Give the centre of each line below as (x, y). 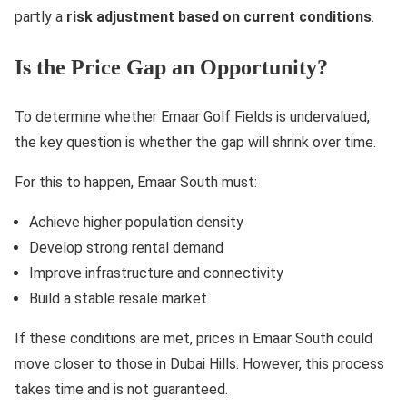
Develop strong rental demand (126, 248)
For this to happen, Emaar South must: (136, 183)
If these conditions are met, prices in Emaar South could (194, 339)
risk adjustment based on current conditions (219, 17)
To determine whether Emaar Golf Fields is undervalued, (192, 117)
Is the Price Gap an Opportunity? (171, 68)
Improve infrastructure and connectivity (156, 273)
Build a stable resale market (118, 299)
